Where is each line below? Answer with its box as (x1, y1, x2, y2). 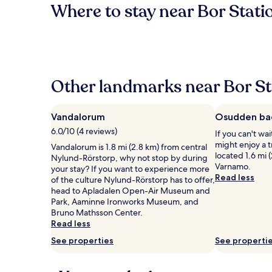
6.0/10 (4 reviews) (51, 126, 117, 137)
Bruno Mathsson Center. (51, 207, 143, 218)
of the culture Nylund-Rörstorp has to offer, (51, 174, 215, 185)
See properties (51, 235, 114, 246)
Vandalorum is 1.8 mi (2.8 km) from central (51, 141, 207, 152)
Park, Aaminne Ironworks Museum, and (51, 196, 199, 207)
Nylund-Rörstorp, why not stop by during (51, 152, 208, 163)
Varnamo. (215, 161, 251, 172)
